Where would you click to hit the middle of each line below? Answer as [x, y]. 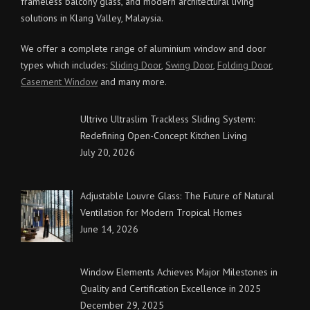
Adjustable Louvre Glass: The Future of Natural [177, 195]
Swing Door [189, 65]
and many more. [132, 81]
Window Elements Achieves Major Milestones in [179, 272]
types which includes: [65, 65]
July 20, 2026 [107, 152]
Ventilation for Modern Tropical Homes [161, 212]
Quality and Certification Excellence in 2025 [170, 289]
